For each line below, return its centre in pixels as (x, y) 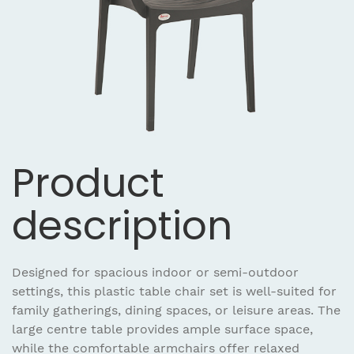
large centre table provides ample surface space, (162, 329)
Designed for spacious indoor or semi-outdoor (155, 272)
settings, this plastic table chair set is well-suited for (174, 291)
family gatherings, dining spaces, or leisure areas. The (176, 310)
